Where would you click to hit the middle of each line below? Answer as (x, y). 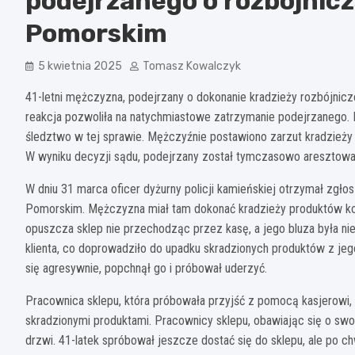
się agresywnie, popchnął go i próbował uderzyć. (146, 268)
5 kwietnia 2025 (80, 66)
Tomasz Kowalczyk (192, 66)
